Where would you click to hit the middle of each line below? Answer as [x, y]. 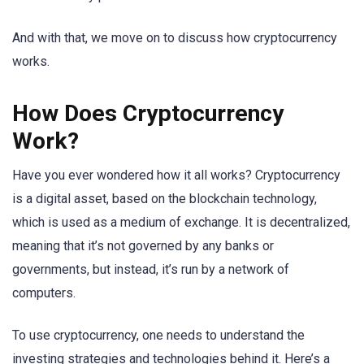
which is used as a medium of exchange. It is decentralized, [181, 222]
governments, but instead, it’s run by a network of [151, 269]
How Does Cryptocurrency [148, 113]
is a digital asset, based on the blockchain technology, [165, 198]
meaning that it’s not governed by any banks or [143, 245]
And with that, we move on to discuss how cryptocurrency [175, 37]
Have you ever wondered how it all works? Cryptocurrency [176, 175]
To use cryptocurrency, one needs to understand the [158, 336]
